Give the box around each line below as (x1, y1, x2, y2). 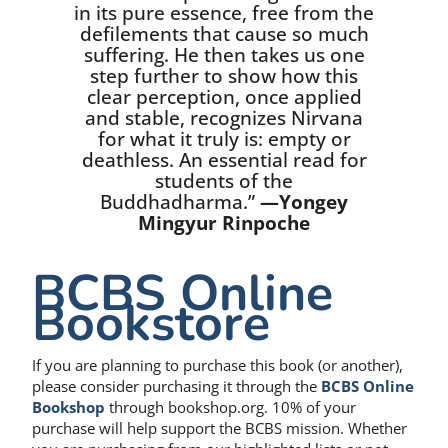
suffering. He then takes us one (83, 42, 365, 68)
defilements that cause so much (79, 21, 369, 47)
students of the (155, 168, 293, 194)
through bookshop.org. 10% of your (105, 397, 356, 418)
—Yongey (260, 189, 348, 215)
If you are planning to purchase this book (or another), (32, 355, 403, 376)
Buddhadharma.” (100, 189, 260, 215)
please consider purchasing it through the (32, 376, 321, 397)
